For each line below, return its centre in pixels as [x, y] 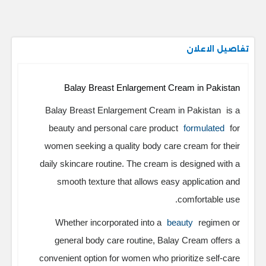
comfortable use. [209, 199]
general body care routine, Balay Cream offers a [147, 240]
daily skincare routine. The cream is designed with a [140, 164]
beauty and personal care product [115, 128]
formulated [204, 128]
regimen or [218, 222]
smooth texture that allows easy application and [148, 182]
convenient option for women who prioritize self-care [140, 258]
